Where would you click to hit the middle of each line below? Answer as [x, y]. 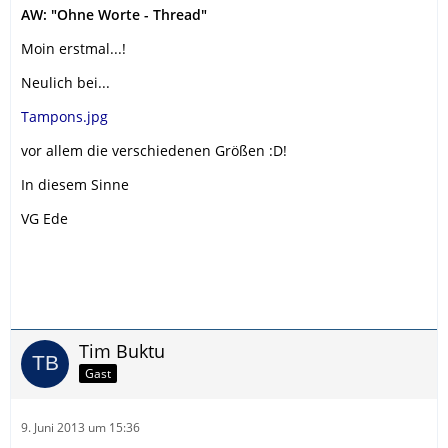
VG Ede [44, 218]
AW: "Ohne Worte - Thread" [114, 14]
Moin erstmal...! [73, 48]
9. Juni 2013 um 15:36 [80, 427]
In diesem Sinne [75, 184]
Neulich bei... [65, 82]
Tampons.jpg [64, 116]
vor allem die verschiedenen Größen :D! [154, 150]
